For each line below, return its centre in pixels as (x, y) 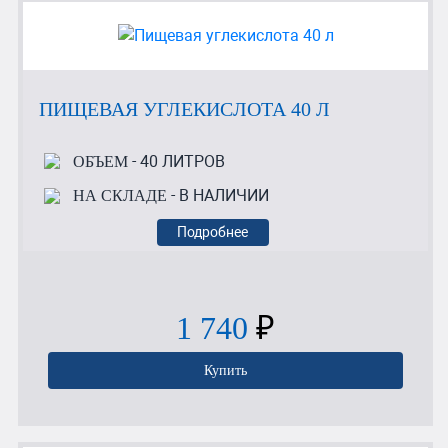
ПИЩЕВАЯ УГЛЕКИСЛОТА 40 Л (184, 108)
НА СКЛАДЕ (119, 196)
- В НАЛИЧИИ (217, 196)
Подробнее (213, 232)
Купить (225, 370)
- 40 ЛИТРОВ (176, 162)
